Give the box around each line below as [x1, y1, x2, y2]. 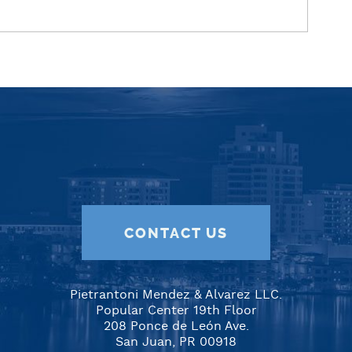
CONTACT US [124, 225, 228, 242]
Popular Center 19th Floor [95, 302, 257, 319]
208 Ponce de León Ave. [103, 318, 249, 335]
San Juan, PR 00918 [115, 334, 236, 350]
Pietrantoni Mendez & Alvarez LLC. [70, 287, 282, 303]
